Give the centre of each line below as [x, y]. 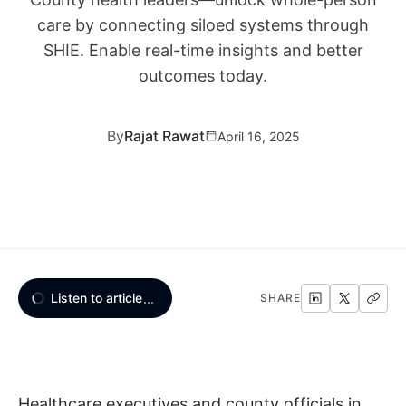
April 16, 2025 [258, 136]
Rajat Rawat [164, 136]
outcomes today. [203, 76]
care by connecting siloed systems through [203, 25]
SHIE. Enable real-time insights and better [203, 50]
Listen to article [97, 298]
